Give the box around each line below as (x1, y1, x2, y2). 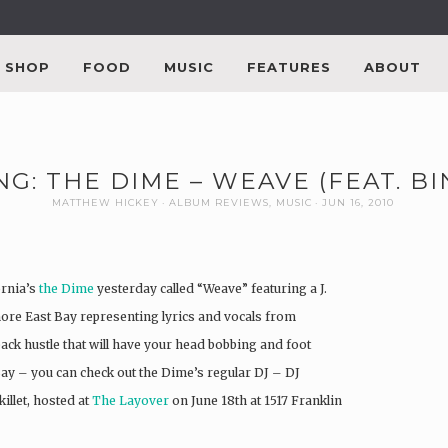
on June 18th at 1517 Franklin (169, 392, 342, 408)
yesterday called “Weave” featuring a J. (94, 280, 327, 296)
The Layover (92, 392, 169, 408)
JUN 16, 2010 (321, 196, 394, 208)
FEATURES (247, 58, 331, 75)
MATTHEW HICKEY (51, 196, 159, 208)
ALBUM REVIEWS (168, 196, 269, 208)
